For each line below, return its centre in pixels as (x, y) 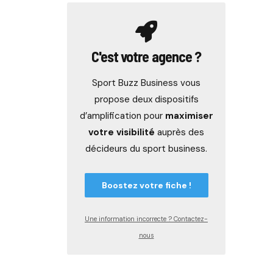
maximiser (189, 116)
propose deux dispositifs (146, 99)
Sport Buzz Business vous (146, 83)
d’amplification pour (122, 116)
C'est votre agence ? (146, 56)
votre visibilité (122, 132)
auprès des (179, 132)
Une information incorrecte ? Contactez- (146, 218)
